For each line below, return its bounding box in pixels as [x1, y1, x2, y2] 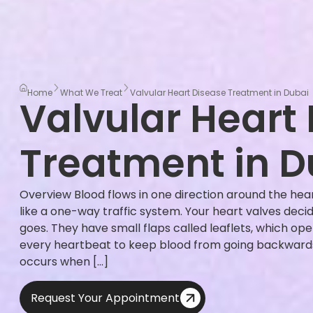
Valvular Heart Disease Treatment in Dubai [130, 87, 309, 99]
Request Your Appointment [31, 290, 180, 307]
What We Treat [60, 87, 122, 99]
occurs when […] [20, 254, 108, 270]
